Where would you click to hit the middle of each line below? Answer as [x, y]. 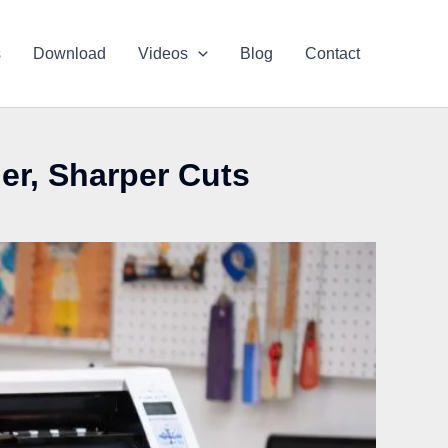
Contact [332, 53]
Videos [163, 53]
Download [70, 53]
